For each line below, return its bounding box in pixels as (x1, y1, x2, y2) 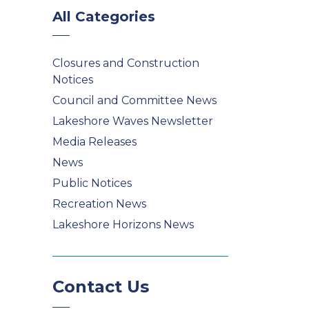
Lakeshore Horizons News (52, 218, 194, 231)
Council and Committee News (52, 94, 217, 107)
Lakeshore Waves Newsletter (52, 114, 213, 128)
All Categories (52, 8, 155, 25)
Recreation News (52, 197, 146, 210)
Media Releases (52, 135, 137, 148)
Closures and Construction (52, 57, 199, 70)
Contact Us (52, 277, 149, 297)
